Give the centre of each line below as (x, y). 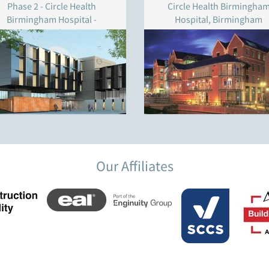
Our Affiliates (134, 166)
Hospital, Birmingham (219, 19)
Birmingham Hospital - (52, 19)
